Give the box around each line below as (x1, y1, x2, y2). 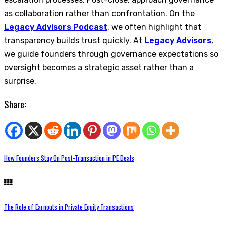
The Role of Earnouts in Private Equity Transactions (4, 202, 134, 212)
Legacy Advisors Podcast (4, 22, 107, 32)
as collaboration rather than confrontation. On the (4, 9, 195, 19)
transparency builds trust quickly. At (4, 36, 144, 46)
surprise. (4, 76, 36, 86)
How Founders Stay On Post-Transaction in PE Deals (4, 152, 134, 163)
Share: (4, 97, 26, 111)
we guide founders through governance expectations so (4, 49, 218, 59)
